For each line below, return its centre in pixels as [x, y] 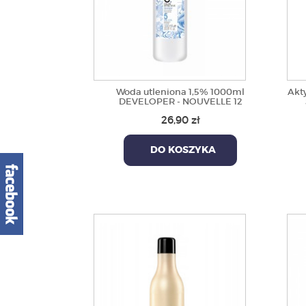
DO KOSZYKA [181, 150]
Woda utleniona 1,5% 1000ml [181, 92]
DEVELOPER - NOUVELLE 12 [180, 101]
